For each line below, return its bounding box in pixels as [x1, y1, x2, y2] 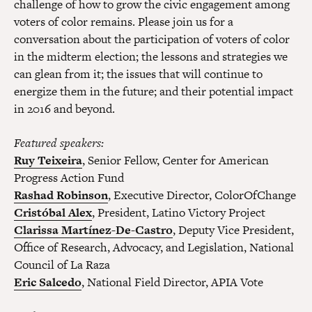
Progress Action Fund [14, 169, 124, 186]
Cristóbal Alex [14, 204, 92, 221]
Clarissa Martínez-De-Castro [14, 221, 173, 238]
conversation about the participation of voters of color [14, 31, 290, 47]
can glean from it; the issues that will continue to [14, 65, 263, 82]
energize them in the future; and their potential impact [14, 83, 293, 100]
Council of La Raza [14, 256, 110, 273]
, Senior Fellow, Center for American [82, 152, 269, 169]
